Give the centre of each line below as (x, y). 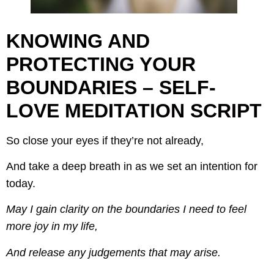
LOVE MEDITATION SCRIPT (134, 110)
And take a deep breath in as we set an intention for (132, 167)
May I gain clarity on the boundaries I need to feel (126, 209)
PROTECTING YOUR (101, 64)
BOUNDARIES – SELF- (111, 87)
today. (21, 184)
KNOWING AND (78, 41)
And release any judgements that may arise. (113, 252)
